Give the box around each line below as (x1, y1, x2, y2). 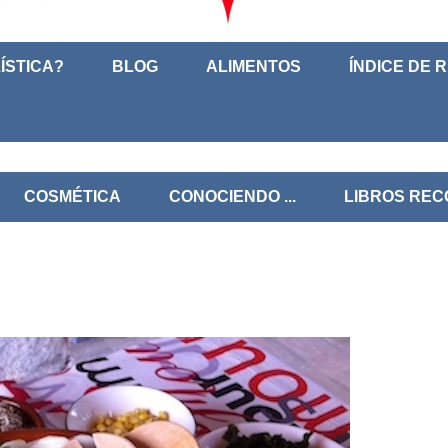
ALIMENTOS (206, 58, 301, 75)
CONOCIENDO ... (169, 188, 296, 205)
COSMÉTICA (24, 188, 121, 205)
